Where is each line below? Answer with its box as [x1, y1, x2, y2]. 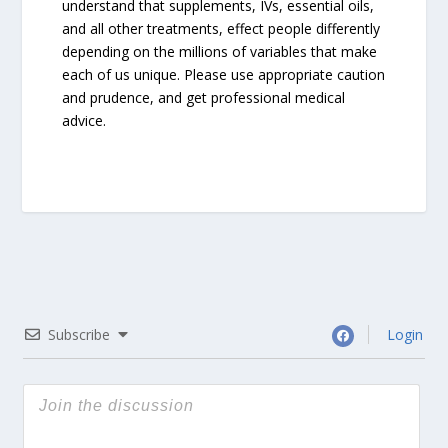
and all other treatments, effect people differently [62, 18, 381, 38]
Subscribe [48, 324, 111, 344]
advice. [62, 110, 107, 130]
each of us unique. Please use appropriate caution [62, 64, 386, 84]
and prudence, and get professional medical [62, 87, 346, 107]
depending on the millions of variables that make [62, 41, 378, 61]
